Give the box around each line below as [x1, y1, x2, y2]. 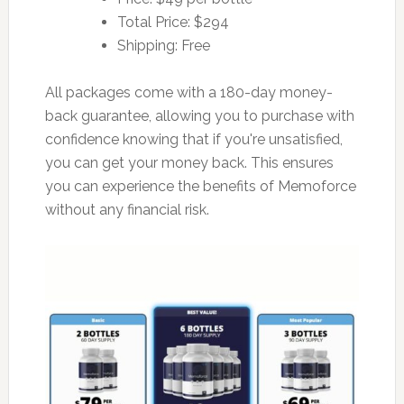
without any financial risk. [44, 200, 209, 218]
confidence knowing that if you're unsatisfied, [44, 130, 343, 148]
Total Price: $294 [116, 13, 229, 31]
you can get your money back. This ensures [44, 153, 334, 171]
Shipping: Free [116, 36, 210, 54]
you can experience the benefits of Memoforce [44, 177, 356, 195]
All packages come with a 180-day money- [44, 83, 333, 101]
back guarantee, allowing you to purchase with [44, 106, 354, 124]
